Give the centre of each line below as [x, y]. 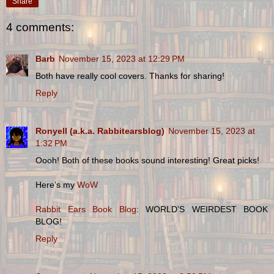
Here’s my [56, 185]
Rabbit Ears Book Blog [86, 209]
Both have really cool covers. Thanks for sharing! [130, 76]
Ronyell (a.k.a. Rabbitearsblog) [100, 131]
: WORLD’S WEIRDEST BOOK [202, 209]
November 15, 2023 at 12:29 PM [122, 59]
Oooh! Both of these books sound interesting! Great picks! [147, 161]
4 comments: [40, 27]
